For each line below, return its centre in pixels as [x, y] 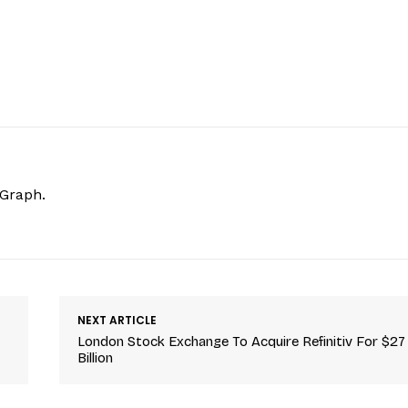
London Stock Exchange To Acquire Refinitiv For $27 [242, 341]
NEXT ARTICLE [117, 320]
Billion [96, 357]
